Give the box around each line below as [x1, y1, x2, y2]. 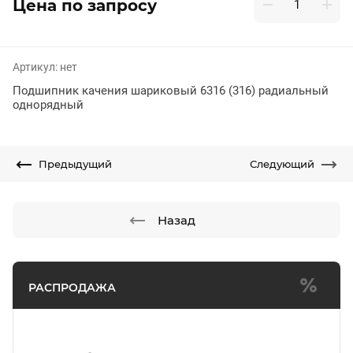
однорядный [13, 98, 84, 112]
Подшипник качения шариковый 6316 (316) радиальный [13, 84, 329, 98]
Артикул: [13, 61, 58, 73]
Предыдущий [39, 158, 112, 170]
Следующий [250, 158, 314, 170]
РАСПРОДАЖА [28, 281, 116, 295]
